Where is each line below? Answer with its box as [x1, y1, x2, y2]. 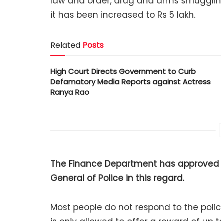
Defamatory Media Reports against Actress [50, 76, 211, 87]
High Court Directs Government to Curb [50, 66, 196, 77]
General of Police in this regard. [50, 172, 184, 184]
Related [50, 39, 80, 51]
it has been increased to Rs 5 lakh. [50, 8, 195, 21]
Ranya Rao [50, 87, 89, 98]
